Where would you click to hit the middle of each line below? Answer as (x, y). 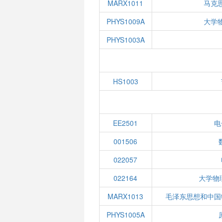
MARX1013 (126, 196)
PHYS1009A (125, 21)
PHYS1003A (125, 40)
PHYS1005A (125, 215)
